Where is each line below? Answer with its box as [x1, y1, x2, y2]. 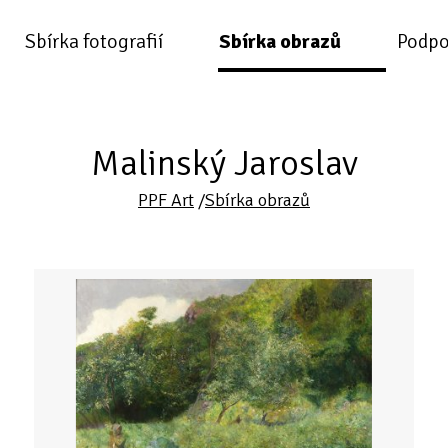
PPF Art [138, 189, 194, 211]
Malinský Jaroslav [90, 141, 358, 186]
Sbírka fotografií [25, 29, 163, 54]
